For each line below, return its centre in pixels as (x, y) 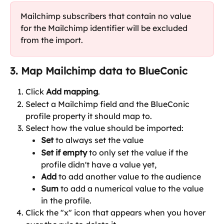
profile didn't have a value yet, (99, 164)
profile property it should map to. (89, 116)
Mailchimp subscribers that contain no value (107, 16)
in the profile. (66, 201)
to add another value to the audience (129, 176)
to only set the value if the (139, 152)
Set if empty (65, 152)
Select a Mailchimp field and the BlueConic (108, 104)
